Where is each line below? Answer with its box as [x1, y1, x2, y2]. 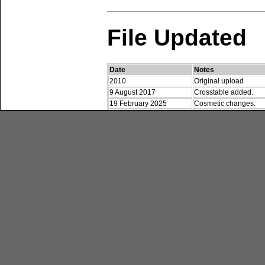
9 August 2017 [109, 88, 156, 97]
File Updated [107, 25, 247, 51]
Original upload [194, 77, 244, 86]
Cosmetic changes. [194, 99, 256, 108]
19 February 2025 [109, 99, 167, 108]
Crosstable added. [194, 88, 253, 97]
